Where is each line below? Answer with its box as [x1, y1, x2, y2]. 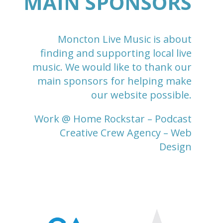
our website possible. [91, 88, 192, 102]
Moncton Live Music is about [58, 32, 192, 46]
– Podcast [145, 111, 192, 125]
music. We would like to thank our [32, 60, 192, 74]
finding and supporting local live [40, 46, 192, 60]
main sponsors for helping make [37, 74, 192, 88]
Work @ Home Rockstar [34, 111, 145, 125]
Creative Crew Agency [60, 125, 161, 139]
